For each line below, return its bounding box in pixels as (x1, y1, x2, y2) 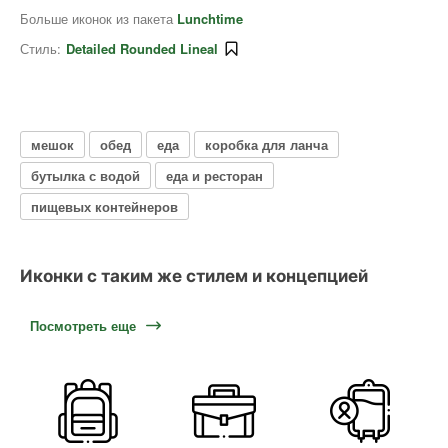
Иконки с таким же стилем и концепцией (20, 266, 368, 286)
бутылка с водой (31, 165, 140, 185)
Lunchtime (177, 9, 243, 28)
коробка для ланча (205, 134, 328, 154)
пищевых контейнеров (31, 196, 178, 216)
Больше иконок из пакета (20, 9, 177, 28)
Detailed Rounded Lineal (66, 39, 218, 58)
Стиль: (20, 39, 61, 58)
